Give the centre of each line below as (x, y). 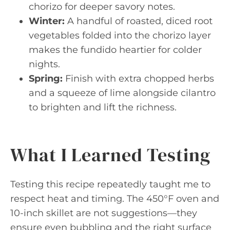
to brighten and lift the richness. (103, 107)
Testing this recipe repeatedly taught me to (110, 184)
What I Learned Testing (110, 155)
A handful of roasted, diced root (139, 21)
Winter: (47, 21)
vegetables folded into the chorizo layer (120, 35)
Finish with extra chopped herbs (138, 79)
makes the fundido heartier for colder (115, 50)
